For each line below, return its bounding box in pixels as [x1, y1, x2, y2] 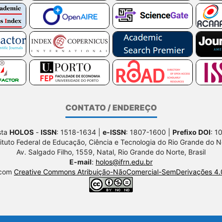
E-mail [69, 157, 92, 166]
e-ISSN [103, 127, 126, 136]
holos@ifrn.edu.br [96, 157, 153, 166]
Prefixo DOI [172, 127, 211, 136]
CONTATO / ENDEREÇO [65, 103, 157, 113]
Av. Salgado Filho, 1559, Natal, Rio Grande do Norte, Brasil [16, 147, 206, 156]
